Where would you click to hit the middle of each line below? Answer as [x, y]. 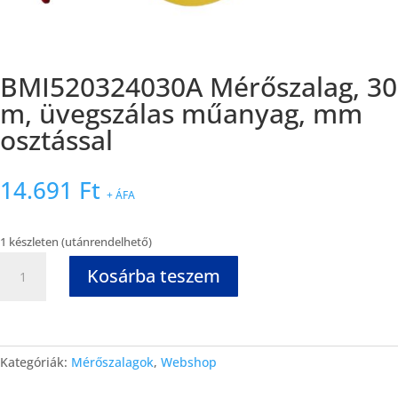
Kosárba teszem [154, 276]
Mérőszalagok [112, 362]
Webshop [189, 362]
